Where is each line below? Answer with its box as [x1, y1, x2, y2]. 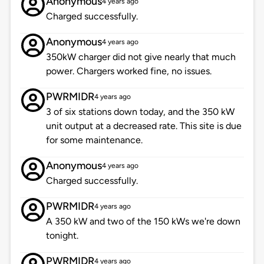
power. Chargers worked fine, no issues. [45, 65, 212, 77]
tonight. [45, 230, 78, 242]
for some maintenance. [45, 134, 143, 146]
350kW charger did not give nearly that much [45, 51, 236, 63]
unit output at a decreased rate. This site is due [45, 120, 242, 132]
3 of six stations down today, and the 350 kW [45, 106, 235, 118]
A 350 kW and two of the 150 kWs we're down [45, 216, 240, 227]
